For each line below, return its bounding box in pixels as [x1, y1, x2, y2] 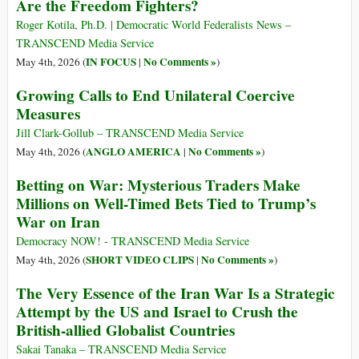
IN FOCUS [86, 54, 136, 71]
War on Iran [16, 211, 100, 234]
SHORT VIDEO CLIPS [86, 252, 194, 268]
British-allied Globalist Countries [16, 319, 235, 342]
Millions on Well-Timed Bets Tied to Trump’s [16, 192, 316, 216]
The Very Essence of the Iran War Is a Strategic [16, 282, 335, 305]
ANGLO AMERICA [86, 143, 181, 160]
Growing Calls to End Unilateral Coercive [16, 84, 295, 107]
